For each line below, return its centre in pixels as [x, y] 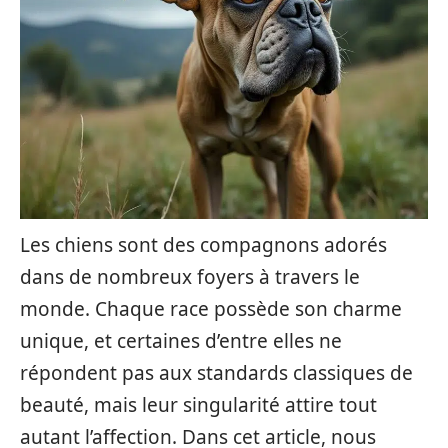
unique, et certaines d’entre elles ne [181, 341]
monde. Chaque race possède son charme [211, 309]
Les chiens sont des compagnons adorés [203, 245]
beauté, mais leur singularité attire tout [198, 405]
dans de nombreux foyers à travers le [190, 277]
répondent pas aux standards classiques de [216, 373]
